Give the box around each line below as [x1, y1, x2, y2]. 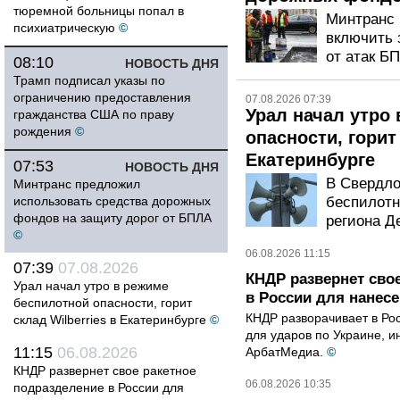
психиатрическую [13, 21, 115, 35]
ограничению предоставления [13, 90, 191, 104]
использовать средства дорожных [13, 194, 211, 208]
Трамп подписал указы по [13, 73, 165, 87]
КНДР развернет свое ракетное [13, 363, 196, 378]
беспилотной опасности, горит [13, 296, 192, 310]
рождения [13, 124, 71, 138]
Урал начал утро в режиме [13, 279, 169, 293]
